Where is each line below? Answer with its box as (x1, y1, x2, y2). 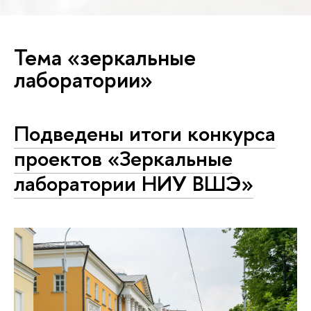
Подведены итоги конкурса (14, 118, 276, 148)
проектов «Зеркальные (14, 143, 233, 173)
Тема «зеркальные (14, 42, 196, 72)
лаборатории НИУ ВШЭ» (14, 168, 253, 198)
